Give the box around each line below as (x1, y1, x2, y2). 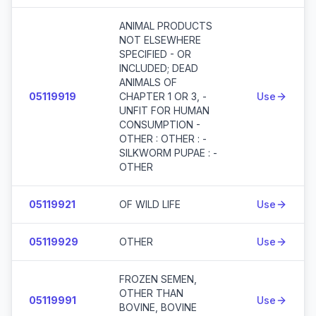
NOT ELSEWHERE (119, 34, 201, 46)
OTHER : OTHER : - (119, 133, 207, 145)
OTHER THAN (119, 287, 183, 299)
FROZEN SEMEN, (119, 273, 197, 285)
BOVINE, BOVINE (119, 301, 197, 313)
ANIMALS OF (119, 76, 177, 88)
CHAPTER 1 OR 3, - (119, 90, 207, 102)
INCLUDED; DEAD (119, 62, 198, 74)
